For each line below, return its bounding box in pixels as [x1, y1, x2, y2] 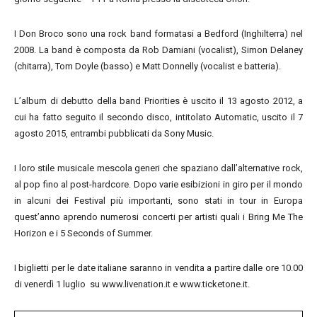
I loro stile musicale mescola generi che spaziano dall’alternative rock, [14, 163, 303, 173]
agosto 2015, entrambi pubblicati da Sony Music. [14, 128, 214, 139]
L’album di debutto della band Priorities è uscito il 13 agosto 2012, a [14, 96, 303, 106]
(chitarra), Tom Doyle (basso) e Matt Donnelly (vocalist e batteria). [14, 61, 281, 71]
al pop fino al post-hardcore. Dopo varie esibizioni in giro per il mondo [14, 179, 303, 190]
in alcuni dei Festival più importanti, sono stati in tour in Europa [14, 195, 303, 206]
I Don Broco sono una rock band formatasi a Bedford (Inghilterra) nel [14, 28, 303, 39]
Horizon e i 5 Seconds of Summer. [14, 228, 153, 238]
